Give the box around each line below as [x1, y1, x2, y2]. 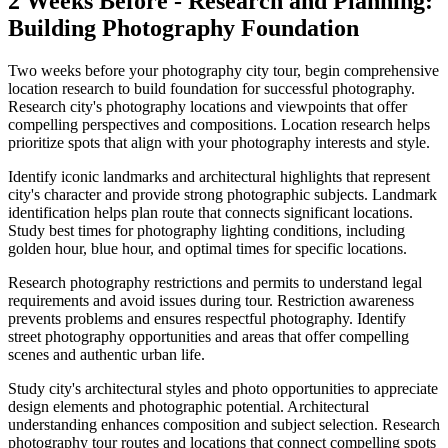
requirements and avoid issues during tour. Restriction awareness [8, 292, 414, 310]
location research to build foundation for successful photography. [8, 80, 415, 98]
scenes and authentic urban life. [8, 346, 205, 364]
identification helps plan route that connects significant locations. [8, 204, 413, 222]
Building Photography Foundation [8, 15, 359, 42]
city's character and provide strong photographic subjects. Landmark [8, 186, 437, 204]
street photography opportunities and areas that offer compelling [8, 328, 409, 346]
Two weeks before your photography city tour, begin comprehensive [8, 62, 439, 80]
